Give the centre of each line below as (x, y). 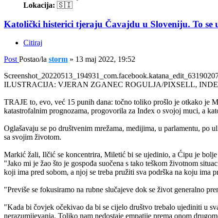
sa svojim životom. (33, 137)
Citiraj (33, 43)
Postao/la (34, 59)
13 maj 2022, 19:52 (105, 59)
